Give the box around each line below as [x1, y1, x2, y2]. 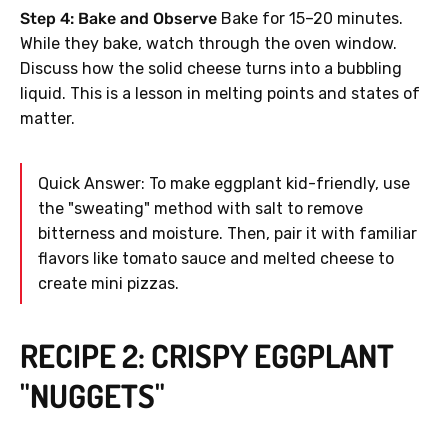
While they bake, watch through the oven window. [20, 34, 397, 54]
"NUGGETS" [20, 375, 165, 417]
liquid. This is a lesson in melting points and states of [20, 84, 420, 104]
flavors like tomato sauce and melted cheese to [38, 249, 394, 269]
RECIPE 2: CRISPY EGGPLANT [20, 335, 394, 377]
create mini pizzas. [38, 274, 179, 294]
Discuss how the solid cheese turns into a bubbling [20, 59, 402, 79]
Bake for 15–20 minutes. [217, 9, 403, 29]
